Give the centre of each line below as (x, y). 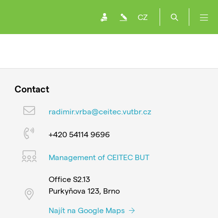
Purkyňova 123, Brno (84, 191)
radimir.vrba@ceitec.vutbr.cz (100, 111)
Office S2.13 (69, 179)
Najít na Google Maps (87, 210)
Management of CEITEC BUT (99, 157)
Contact (32, 89)
